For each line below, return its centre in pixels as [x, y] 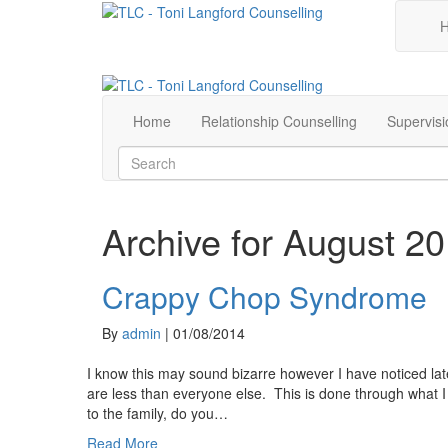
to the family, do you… [157, 413]
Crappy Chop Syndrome [264, 297]
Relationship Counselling [279, 121]
